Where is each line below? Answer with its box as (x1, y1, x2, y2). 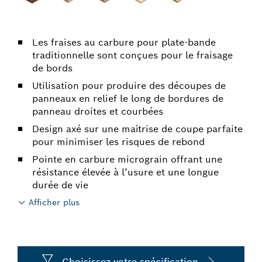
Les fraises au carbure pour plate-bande (32, 36, 216, 49)
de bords (32, 62, 73, 74)
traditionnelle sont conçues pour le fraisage (32, 49, 233, 61)
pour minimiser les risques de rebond (32, 136, 205, 148)
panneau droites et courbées (32, 105, 163, 118)
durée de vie (32, 179, 88, 191)
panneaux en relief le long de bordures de (32, 92, 223, 105)
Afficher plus (29, 197, 80, 208)
